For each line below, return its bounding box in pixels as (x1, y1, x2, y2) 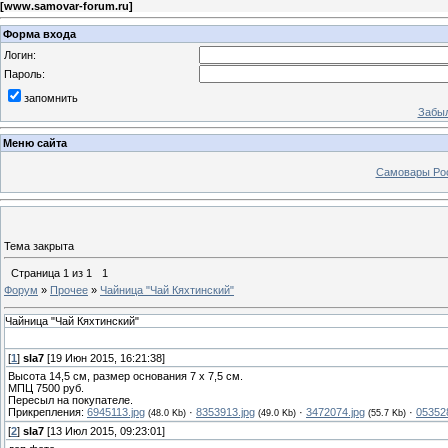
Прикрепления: (8, 406, 87, 419)
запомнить (24, 91, 78, 104)
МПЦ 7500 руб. (8, 382, 84, 395)
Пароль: (4, 67, 45, 80)
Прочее (50, 283, 88, 296)
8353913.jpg (196, 406, 255, 419)
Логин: (4, 48, 36, 61)
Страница (11, 266, 63, 279)
